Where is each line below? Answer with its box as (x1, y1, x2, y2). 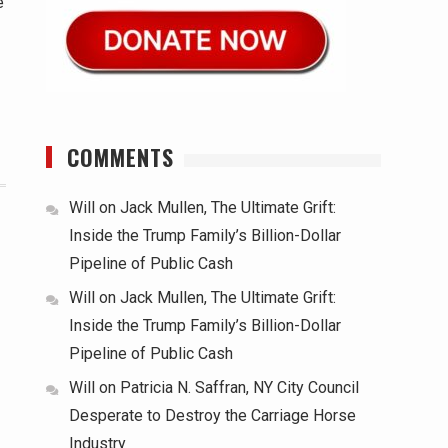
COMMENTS (67, 141, 174, 173)
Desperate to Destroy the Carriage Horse (69, 406, 356, 425)
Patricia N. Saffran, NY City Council (120, 378, 359, 397)
